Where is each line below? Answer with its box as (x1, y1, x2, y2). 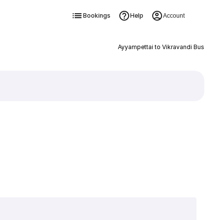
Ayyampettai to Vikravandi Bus (117, 43, 204, 51)
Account (163, 12, 185, 19)
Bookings (82, 12, 110, 19)
